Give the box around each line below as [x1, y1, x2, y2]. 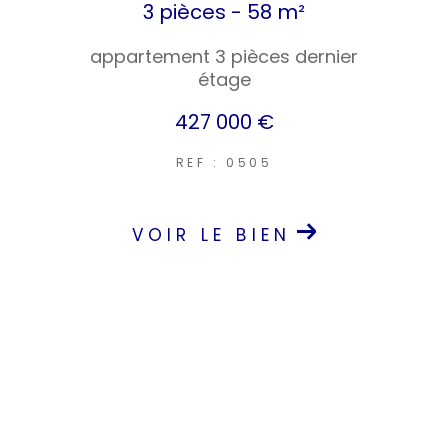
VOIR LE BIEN [131, 223, 291, 248]
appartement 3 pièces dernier [90, 44, 358, 70]
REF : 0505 [175, 154, 273, 172]
